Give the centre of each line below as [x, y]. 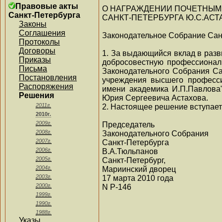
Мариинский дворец [139, 169]
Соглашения [42, 33]
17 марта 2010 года [138, 178]
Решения [36, 95]
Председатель [128, 124]
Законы [33, 24]
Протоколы [39, 42]
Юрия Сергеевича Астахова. [155, 98]
